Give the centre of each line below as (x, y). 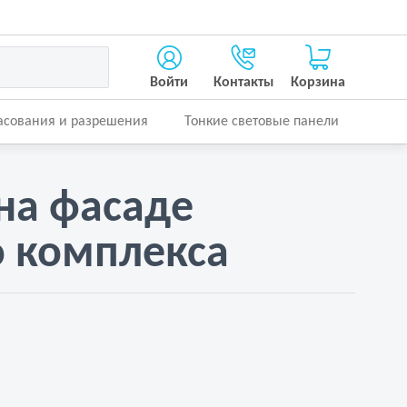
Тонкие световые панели (262, 122)
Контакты (243, 83)
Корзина (318, 83)
